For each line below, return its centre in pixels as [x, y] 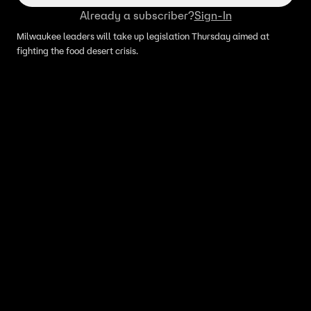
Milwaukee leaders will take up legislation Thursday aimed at [143, 36]
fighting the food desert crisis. [78, 51]
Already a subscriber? [137, 15]
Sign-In [213, 15]
